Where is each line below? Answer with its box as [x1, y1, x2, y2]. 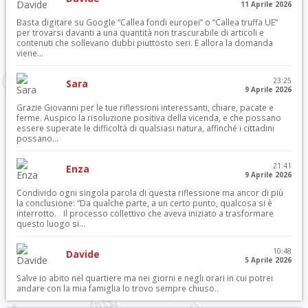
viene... [16, 47, 43, 59]
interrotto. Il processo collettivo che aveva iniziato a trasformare [16, 208, 274, 219]
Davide [65, 247, 100, 261]
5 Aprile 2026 [245, 255, 292, 265]
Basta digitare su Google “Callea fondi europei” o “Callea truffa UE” [16, 16, 278, 28]
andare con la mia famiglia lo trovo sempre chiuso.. [16, 283, 219, 294]
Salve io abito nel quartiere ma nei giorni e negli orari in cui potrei [16, 272, 273, 284]
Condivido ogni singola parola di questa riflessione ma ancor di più [16, 187, 283, 199]
